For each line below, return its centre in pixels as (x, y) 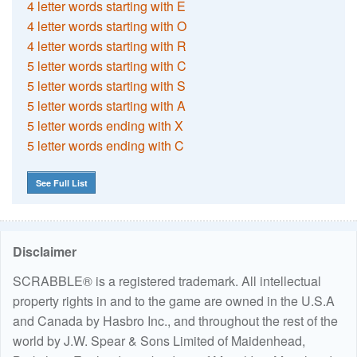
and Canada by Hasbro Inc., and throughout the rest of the (175, 321)
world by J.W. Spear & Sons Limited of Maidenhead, (159, 341)
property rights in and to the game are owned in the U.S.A (174, 301)
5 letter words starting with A (107, 105)
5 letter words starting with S (107, 85)
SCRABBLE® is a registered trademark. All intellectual (167, 281)
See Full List (61, 182)
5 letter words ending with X (106, 125)
